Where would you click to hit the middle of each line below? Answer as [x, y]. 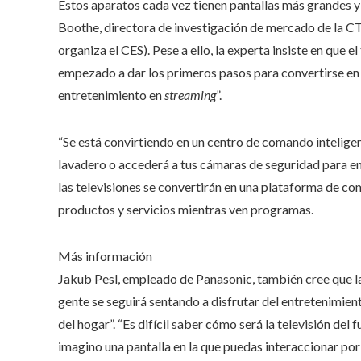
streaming [190, 94]
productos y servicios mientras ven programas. [186, 209]
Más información [105, 255]
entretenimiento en [111, 94]
